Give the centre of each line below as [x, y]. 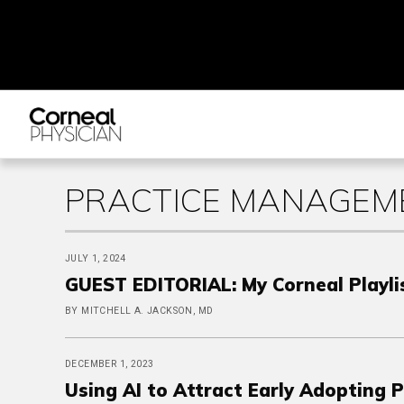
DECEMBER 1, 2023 [110, 364]
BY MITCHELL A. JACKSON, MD [139, 311]
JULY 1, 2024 [96, 258]
